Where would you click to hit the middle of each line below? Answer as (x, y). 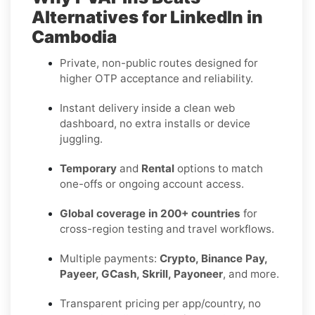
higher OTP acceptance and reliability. (156, 78)
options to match (219, 168)
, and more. (251, 274)
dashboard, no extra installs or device (155, 123)
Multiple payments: (110, 258)
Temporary (88, 168)
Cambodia (74, 37)
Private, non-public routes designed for (159, 63)
